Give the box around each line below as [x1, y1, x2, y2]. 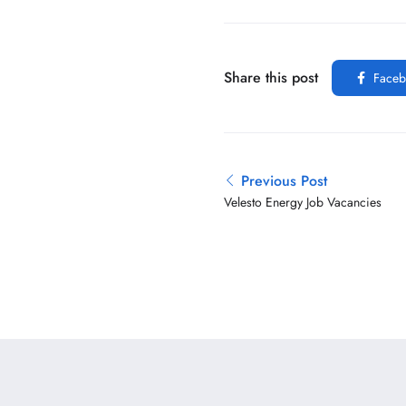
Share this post [224, 67, 318, 88]
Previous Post [241, 170, 327, 191]
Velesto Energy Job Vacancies [224, 193, 382, 211]
